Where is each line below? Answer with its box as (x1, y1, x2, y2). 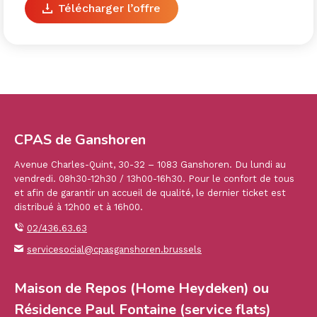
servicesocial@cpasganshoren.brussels (27, 244, 202, 255)
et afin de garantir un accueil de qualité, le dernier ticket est (14, 188, 286, 198)
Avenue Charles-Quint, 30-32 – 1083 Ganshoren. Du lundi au (14, 159, 286, 170)
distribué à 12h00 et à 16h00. (14, 202, 143, 212)
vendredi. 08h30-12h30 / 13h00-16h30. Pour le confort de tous (14, 173, 294, 184)
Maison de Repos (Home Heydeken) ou (14, 279, 269, 298)
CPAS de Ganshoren (14, 130, 146, 149)
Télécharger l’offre (58, 1, 161, 15)
